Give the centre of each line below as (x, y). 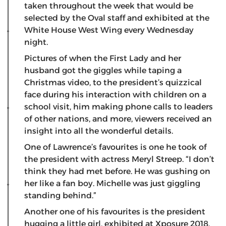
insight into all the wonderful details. (101, 131)
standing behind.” (60, 195)
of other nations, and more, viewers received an (118, 119)
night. (37, 42)
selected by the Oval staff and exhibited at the (117, 18)
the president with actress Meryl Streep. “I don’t (119, 159)
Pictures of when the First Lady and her (103, 58)
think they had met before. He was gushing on (117, 171)
